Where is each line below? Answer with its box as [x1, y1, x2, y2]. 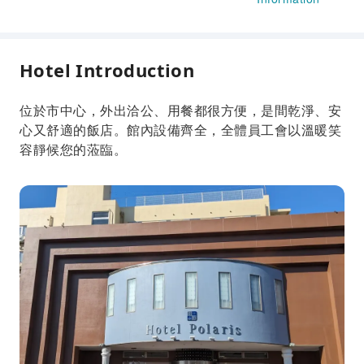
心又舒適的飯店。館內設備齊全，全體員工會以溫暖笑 [19, 120, 341, 139]
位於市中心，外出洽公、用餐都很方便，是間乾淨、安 [19, 101, 341, 119]
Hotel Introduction [19, 58, 195, 82]
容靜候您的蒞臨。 [19, 140, 127, 158]
